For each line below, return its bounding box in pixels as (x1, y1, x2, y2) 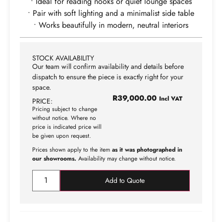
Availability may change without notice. (76, 154, 176, 163)
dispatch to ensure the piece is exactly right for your (32, 72, 183, 82)
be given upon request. (32, 131, 91, 141)
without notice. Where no (32, 113, 96, 123)
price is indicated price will (32, 122, 102, 132)
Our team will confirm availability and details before (32, 61, 184, 72)
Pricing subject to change (32, 105, 97, 114)
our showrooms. (32, 154, 76, 163)
